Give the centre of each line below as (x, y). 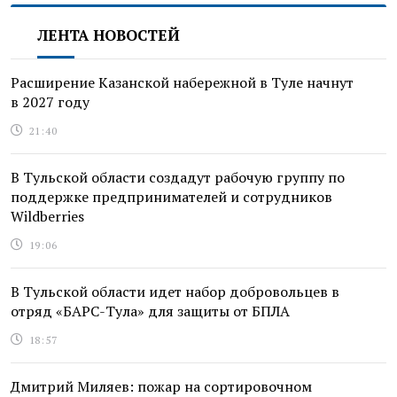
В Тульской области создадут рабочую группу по (178, 177)
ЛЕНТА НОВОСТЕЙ (109, 35)
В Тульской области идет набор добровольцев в (175, 291)
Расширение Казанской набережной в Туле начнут (182, 82)
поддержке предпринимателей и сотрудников (171, 196)
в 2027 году (50, 101)
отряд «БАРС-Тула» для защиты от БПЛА (150, 311)
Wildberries (47, 216)
